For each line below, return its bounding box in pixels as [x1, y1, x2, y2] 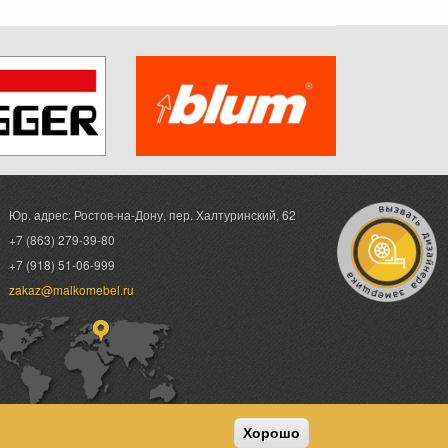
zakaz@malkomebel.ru [9, 280, 135, 298]
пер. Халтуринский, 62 [169, 205, 297, 223]
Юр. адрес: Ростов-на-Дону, [9, 205, 170, 223]
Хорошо [242, 425, 300, 441]
